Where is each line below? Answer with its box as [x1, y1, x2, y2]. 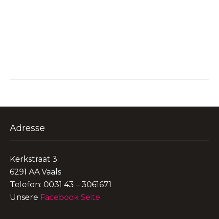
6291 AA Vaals [10, 167, 61, 176]
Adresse [10, 123, 45, 133]
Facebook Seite [40, 193, 100, 202]
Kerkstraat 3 [10, 154, 57, 164]
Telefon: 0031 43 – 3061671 [10, 180, 111, 189]
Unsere [10, 193, 40, 202]
